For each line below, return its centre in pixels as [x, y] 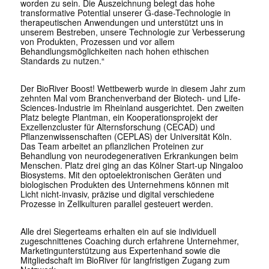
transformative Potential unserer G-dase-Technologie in [125, 13]
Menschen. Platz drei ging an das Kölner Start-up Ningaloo [131, 165]
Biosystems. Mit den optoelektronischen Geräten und [121, 175]
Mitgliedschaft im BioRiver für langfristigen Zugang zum [125, 260]
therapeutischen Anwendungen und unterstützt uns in [122, 23]
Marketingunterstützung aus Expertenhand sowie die [120, 251]
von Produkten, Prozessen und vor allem [97, 42]
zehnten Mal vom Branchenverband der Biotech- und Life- [130, 98]
